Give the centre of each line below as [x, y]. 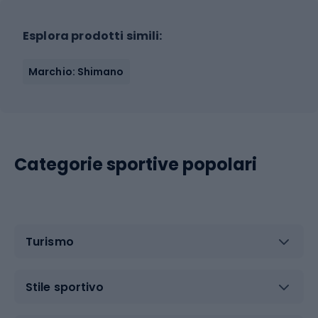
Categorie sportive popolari [136, 164]
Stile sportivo [65, 287]
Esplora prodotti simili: [93, 36]
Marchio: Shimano [76, 72]
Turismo [50, 241]
